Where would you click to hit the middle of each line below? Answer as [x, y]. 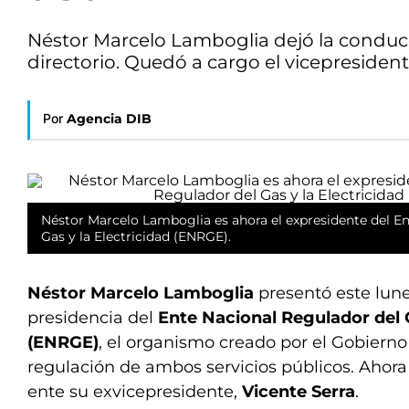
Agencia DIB [109, 119]
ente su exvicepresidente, [135, 392]
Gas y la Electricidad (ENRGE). [136, 236]
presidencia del [93, 318]
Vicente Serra [299, 392]
